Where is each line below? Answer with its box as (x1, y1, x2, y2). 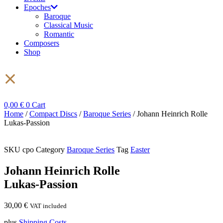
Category (36, 145, 65, 154)
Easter (130, 145, 150, 154)
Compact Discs (29, 110, 77, 118)
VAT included (30, 202, 67, 210)
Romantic (44, 30, 74, 38)
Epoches (24, 3, 51, 11)
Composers (24, 39, 59, 47)
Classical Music (44, 21, 93, 29)
